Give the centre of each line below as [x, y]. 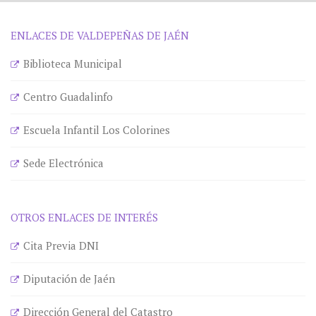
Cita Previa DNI [61, 245]
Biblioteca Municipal [73, 63]
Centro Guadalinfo [68, 97]
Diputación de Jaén [69, 279]
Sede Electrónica [63, 163]
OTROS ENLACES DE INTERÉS [84, 217]
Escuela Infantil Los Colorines [97, 130]
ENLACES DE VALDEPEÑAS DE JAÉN [100, 35]
